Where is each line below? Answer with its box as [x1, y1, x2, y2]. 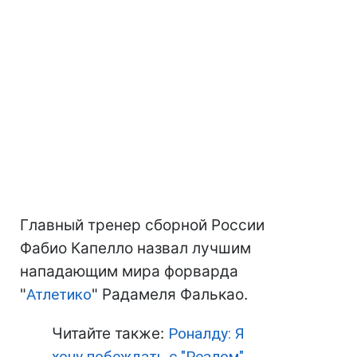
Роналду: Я [164, 324, 245, 343]
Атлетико [26, 285, 92, 304]
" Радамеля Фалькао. [92, 285, 248, 304]
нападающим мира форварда [20, 262, 238, 280]
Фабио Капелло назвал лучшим [20, 239, 251, 257]
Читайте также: [52, 324, 164, 343]
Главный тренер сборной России [20, 216, 265, 234]
